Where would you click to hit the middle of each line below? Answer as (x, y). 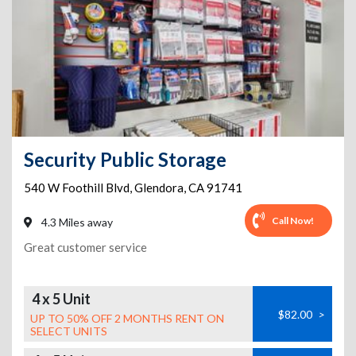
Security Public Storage (125, 159)
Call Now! (293, 220)
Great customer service (85, 247)
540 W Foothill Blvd (77, 188)
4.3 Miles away (76, 222)
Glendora (159, 188)
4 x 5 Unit (61, 299)
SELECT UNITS (69, 331)
